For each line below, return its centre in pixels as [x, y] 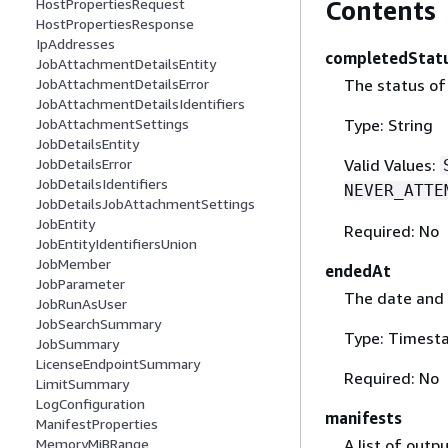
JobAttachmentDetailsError [122, 84]
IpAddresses [75, 44]
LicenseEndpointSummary [118, 364]
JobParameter [80, 284]
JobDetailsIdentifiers [102, 184]
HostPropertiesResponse [115, 24]
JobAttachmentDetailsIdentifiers [140, 104]
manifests [363, 417]
